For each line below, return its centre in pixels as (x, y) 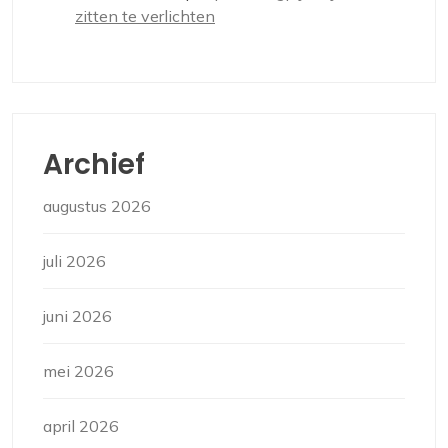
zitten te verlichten (145, 16)
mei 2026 (78, 371)
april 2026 (81, 426)
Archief (94, 165)
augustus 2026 (97, 206)
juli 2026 (74, 261)
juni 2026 (77, 316)
